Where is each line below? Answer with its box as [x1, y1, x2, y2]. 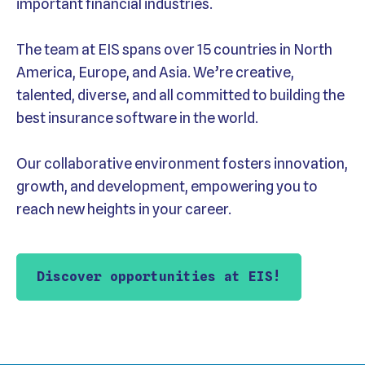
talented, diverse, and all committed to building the [16, 86, 345, 104]
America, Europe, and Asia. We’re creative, [16, 64, 294, 81]
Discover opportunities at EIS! [37, 269, 281, 285]
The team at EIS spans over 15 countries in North [16, 41, 332, 59]
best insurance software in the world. [16, 109, 261, 127]
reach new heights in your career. [16, 200, 231, 218]
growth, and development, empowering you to [16, 178, 318, 196]
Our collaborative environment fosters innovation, [16, 155, 348, 173]
